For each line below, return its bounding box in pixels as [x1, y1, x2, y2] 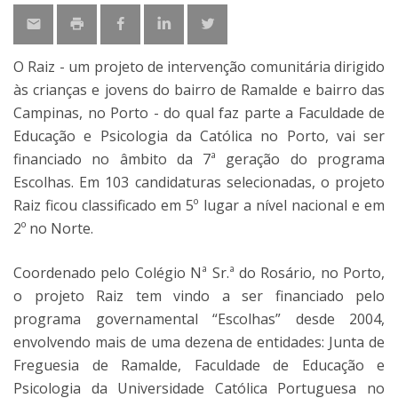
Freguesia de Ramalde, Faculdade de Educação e [13, 355, 385, 375]
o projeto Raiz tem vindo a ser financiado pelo [13, 286, 385, 306]
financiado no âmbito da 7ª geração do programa [13, 149, 385, 169]
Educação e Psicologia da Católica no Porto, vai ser [13, 126, 385, 146]
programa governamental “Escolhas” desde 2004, [13, 309, 385, 329]
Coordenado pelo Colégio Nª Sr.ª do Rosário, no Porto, [13, 263, 385, 283]
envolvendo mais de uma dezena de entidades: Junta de [13, 332, 385, 352]
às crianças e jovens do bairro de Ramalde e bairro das [13, 80, 385, 99]
